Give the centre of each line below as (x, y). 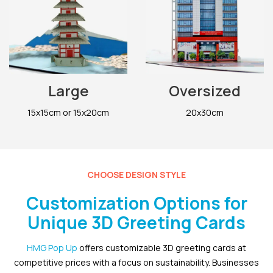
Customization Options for (136, 203)
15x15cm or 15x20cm (68, 112)
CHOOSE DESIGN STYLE (136, 175)
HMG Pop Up (52, 248)
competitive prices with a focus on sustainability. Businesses (136, 263)
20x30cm (205, 112)
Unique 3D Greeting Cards (136, 223)
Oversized (205, 90)
